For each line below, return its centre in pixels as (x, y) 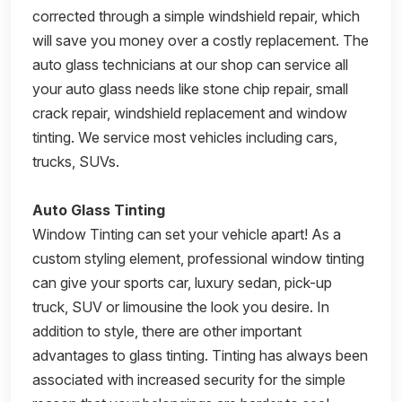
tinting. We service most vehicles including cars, (185, 137)
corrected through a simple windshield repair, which (196, 16)
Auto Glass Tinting (99, 210)
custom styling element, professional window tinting (198, 258)
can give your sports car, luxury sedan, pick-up (182, 282)
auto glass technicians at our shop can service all (190, 64)
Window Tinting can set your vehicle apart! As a (187, 234)
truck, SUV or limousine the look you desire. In (181, 306)
